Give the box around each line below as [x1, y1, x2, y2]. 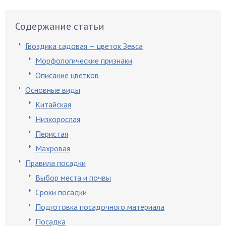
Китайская [35, 99, 71, 109]
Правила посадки [25, 158, 86, 168]
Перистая [35, 129, 68, 139]
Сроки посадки [35, 187, 87, 197]
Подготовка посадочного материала [35, 202, 164, 212]
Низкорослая [35, 114, 80, 124]
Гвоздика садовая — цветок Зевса [25, 41, 143, 51]
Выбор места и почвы [35, 173, 111, 183]
